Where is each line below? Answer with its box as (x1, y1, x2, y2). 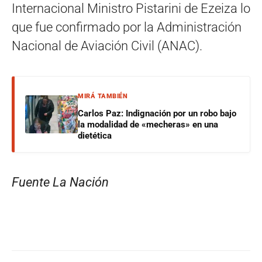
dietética (78, 130, 112, 141)
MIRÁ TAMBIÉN (78, 92, 127, 100)
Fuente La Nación (12, 174, 112, 189)
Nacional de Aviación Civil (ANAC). (12, 38, 202, 53)
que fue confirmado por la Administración (12, 19, 242, 35)
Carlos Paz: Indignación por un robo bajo (78, 108, 236, 119)
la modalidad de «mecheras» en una (78, 119, 218, 130)
